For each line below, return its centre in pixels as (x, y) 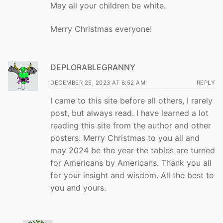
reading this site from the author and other (131, 125)
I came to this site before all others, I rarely (131, 100)
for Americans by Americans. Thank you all (131, 163)
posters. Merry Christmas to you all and (125, 138)
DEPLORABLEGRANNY (93, 67)
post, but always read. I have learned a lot (129, 113)
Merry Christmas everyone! (101, 29)
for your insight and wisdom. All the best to (132, 175)
